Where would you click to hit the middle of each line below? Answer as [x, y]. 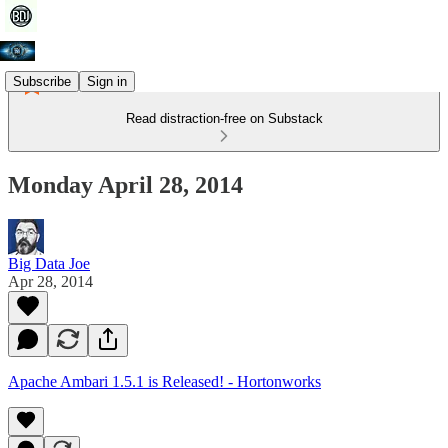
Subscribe [42, 81]
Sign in [107, 81]
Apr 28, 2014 [50, 281]
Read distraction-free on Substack [224, 118]
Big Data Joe [49, 263]
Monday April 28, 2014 [125, 184]
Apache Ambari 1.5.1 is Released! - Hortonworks [164, 381]
